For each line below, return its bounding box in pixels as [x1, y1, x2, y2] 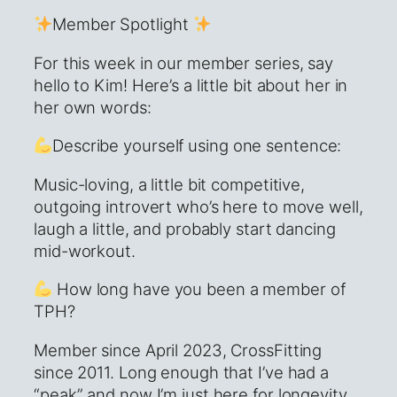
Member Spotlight [52, 14, 193, 35]
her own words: [34, 97, 152, 117]
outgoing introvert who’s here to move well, [34, 196, 363, 216]
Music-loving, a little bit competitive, [34, 174, 306, 194]
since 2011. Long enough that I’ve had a [34, 362, 330, 382]
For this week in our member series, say [34, 52, 334, 73]
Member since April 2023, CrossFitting [34, 339, 323, 360]
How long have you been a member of [52, 279, 346, 300]
